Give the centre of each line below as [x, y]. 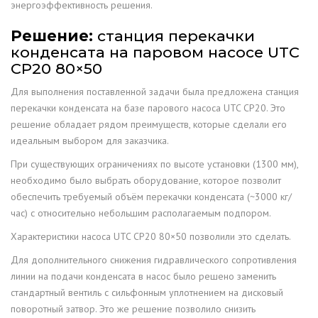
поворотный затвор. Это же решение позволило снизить [133, 309]
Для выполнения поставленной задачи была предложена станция [155, 92]
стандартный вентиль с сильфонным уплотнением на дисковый [147, 293]
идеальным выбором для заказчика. [90, 141]
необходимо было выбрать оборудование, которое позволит [146, 181]
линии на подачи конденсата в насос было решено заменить [143, 276]
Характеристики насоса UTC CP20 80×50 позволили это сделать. [151, 237]
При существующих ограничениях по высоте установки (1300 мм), [154, 164]
